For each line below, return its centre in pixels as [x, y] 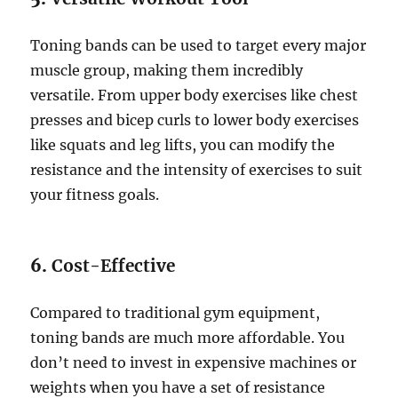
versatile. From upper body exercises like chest [195, 96]
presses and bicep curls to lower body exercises [195, 120]
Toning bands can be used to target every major [199, 46]
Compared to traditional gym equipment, [175, 313]
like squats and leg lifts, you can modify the [183, 145]
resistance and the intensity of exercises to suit [197, 170]
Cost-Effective [114, 266]
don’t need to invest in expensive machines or [194, 363]
